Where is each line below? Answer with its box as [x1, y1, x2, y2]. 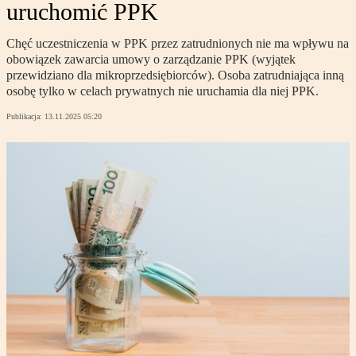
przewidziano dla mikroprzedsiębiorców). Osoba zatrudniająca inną [6, 68, 344, 83]
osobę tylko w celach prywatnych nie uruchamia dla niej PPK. [6, 84, 319, 99]
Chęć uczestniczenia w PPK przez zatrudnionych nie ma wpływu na [6, 37, 349, 51]
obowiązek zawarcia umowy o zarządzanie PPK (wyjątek [6, 52, 296, 67]
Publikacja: [6, 112, 44, 122]
